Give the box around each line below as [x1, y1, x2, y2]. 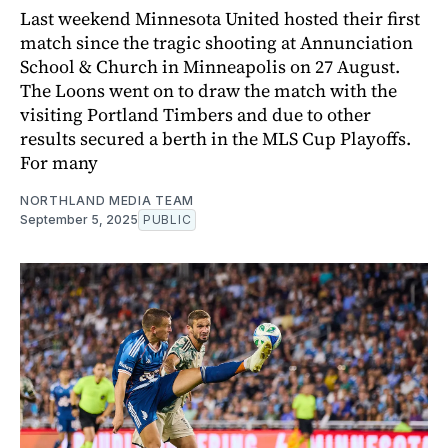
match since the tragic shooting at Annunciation [20, 29, 413, 55]
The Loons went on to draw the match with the [20, 77, 397, 103]
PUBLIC [143, 211, 192, 227]
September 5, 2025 [20, 211, 138, 227]
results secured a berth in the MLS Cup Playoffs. [20, 125, 411, 151]
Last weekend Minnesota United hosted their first [20, 5, 420, 31]
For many [20, 149, 98, 175]
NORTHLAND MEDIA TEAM [20, 192, 194, 208]
